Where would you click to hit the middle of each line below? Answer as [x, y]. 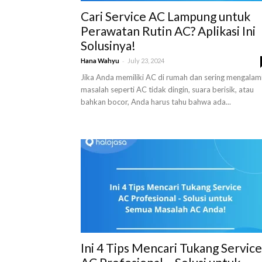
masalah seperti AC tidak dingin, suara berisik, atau [167, 89]
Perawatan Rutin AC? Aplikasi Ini [168, 31]
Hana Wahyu [100, 61]
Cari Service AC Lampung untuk [166, 16]
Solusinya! [108, 45]
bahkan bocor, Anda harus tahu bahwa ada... [156, 102]
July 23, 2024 [146, 61]
